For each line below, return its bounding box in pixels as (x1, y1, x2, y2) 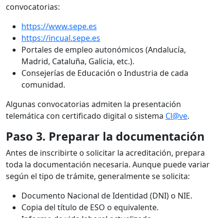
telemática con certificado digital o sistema (6, 110, 165, 122)
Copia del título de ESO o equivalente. (21, 202, 159, 213)
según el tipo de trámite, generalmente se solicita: (6, 171, 190, 182)
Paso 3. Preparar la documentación (6, 128, 204, 145)
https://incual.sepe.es (21, 33, 100, 44)
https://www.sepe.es (21, 21, 97, 32)
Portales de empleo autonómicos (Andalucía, (21, 44, 186, 55)
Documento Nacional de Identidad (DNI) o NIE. (21, 190, 192, 201)
